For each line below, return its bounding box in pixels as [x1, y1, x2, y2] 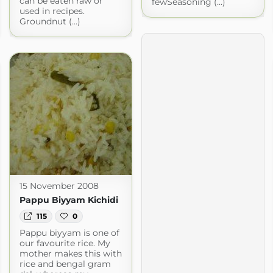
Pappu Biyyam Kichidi [19, 194, 118, 205]
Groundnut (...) [19, 15, 80, 27]
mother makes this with [19, 248, 122, 260]
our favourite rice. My [19, 238, 110, 249]
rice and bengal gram [19, 258, 111, 270]
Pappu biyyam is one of [19, 227, 119, 239]
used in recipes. [19, 5, 85, 16]
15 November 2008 [19, 180, 99, 191]
